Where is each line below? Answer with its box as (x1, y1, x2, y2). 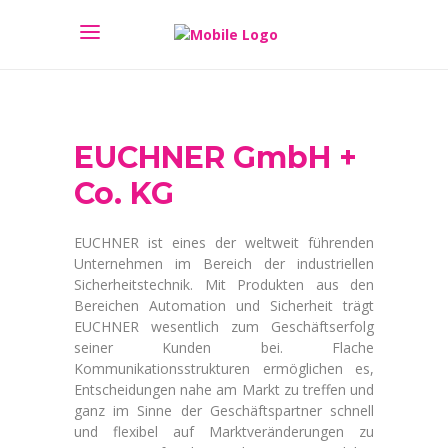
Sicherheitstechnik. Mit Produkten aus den (74, 275, 374, 294)
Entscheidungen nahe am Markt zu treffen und (74, 380, 374, 399)
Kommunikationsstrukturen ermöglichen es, (74, 359, 374, 378)
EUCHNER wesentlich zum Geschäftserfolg (74, 317, 374, 336)
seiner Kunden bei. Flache (74, 338, 374, 357)
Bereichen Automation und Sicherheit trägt (74, 296, 374, 315)
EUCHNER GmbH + (74, 139, 357, 176)
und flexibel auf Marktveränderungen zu (74, 422, 374, 441)
